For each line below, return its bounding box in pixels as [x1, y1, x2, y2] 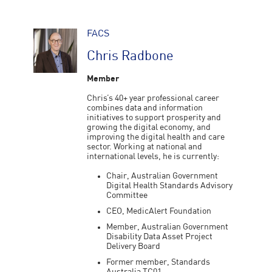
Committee [106, 191, 148, 200]
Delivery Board [106, 242, 161, 251]
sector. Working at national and [87, 143, 203, 151]
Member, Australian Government [106, 223, 229, 231]
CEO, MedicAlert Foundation [106, 207, 212, 216]
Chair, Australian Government [106, 172, 219, 180]
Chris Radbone [87, 50, 174, 63]
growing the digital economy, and [87, 123, 211, 132]
